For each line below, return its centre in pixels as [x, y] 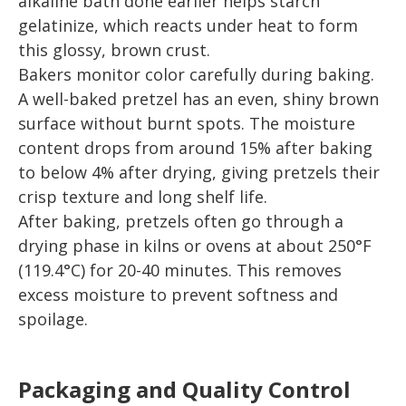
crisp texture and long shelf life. [143, 196]
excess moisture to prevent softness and [178, 294]
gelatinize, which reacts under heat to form [188, 25]
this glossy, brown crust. [114, 49]
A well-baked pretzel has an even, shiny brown [198, 98]
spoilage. [53, 319]
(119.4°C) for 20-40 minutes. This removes [180, 270]
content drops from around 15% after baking [195, 147]
